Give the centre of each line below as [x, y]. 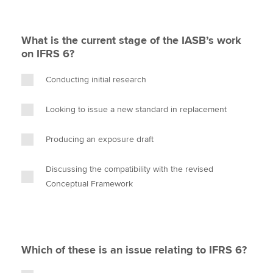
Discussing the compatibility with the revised [129, 169]
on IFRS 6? [48, 54]
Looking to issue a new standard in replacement [136, 109]
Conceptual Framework [89, 184]
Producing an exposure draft [100, 139]
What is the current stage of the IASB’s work [131, 40]
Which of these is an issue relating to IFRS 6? [134, 250]
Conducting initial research [96, 80]
